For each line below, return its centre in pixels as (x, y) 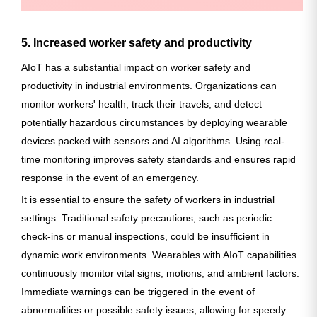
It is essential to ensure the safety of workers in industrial (148, 199)
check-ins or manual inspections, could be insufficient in (145, 236)
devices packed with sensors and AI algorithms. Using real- (153, 140)
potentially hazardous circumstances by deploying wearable (154, 122)
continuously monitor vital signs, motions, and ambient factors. (160, 273)
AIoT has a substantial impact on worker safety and (136, 67)
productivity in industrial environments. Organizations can (149, 85)
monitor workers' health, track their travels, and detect (142, 104)
